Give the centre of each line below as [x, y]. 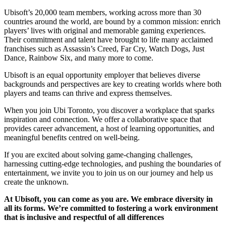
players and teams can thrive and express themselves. [88, 93]
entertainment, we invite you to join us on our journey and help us [108, 173]
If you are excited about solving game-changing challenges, [98, 154]
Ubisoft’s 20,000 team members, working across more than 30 [103, 12]
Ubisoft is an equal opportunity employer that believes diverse [102, 75]
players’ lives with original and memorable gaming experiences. [105, 30]
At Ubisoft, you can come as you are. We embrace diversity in [108, 199]
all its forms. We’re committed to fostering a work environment [111, 208]
